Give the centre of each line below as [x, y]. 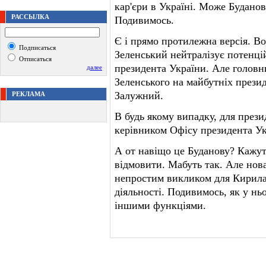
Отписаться [34, 59]
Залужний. [139, 96]
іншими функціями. [160, 205]
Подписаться [37, 47]
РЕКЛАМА [28, 94]
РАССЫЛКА [30, 17]
